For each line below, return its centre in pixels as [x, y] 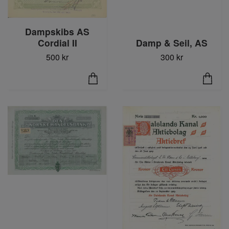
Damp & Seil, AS [172, 42]
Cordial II [57, 42]
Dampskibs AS [57, 31]
